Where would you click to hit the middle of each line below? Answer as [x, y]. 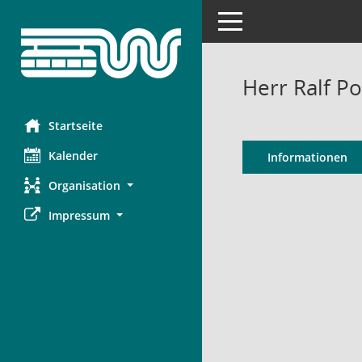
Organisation [84, 185]
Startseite [76, 126]
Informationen [307, 157]
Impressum [79, 215]
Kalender [73, 156]
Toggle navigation [265, 20]
